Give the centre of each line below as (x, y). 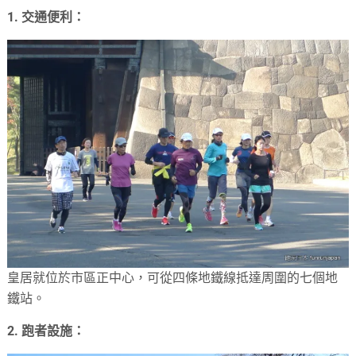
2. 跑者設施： (46, 331)
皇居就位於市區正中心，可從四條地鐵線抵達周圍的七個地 (173, 278)
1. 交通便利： (46, 17)
